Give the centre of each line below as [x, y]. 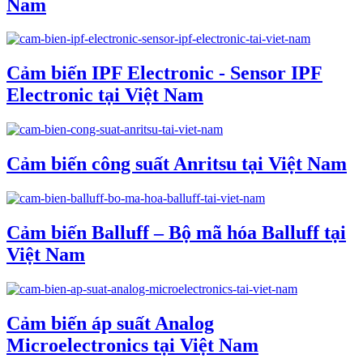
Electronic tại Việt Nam [105, 95]
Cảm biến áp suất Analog [110, 323]
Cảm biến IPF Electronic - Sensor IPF [164, 73]
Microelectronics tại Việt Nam [132, 345]
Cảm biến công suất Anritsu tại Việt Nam [177, 164]
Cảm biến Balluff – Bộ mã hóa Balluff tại [176, 232]
